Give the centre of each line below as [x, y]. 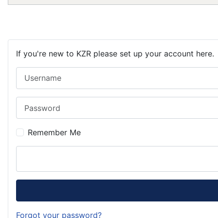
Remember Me [54, 133]
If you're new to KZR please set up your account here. [115, 53]
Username [34, 72]
